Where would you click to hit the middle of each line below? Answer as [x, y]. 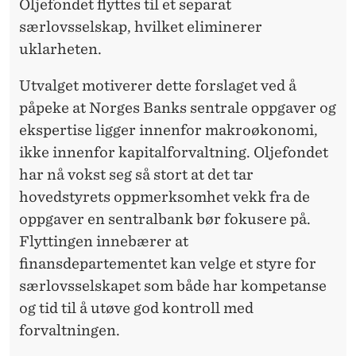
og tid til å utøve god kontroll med [136, 308]
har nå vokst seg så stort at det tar [136, 174]
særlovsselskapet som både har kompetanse [173, 285]
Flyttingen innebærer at [104, 241]
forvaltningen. [70, 330]
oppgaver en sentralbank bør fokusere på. [165, 219]
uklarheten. [60, 48]
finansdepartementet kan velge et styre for [168, 263]
